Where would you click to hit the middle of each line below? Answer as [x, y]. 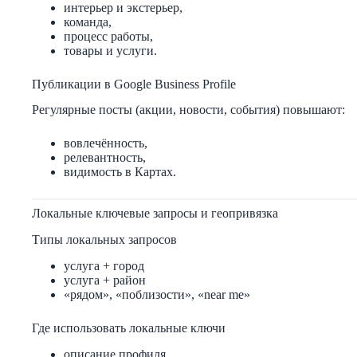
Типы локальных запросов [104, 240]
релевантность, [105, 158]
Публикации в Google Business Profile [134, 84]
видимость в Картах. [120, 172]
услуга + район [105, 280]
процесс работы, [108, 36]
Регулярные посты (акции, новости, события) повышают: [188, 110]
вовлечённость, [106, 143]
